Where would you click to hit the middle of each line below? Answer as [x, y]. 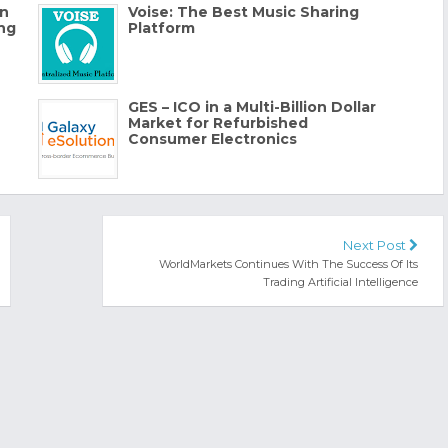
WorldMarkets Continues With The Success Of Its [289, 264]
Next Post [376, 245]
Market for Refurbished [217, 123]
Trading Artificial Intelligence [341, 282]
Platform [161, 28]
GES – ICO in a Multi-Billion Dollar [251, 107]
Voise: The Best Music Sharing [243, 12]
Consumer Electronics [212, 139]
